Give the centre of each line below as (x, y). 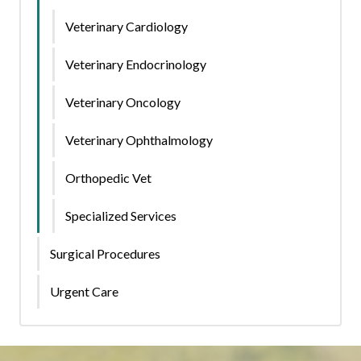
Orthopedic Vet (108, 178)
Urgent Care (84, 292)
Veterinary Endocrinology (136, 64)
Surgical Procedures (105, 254)
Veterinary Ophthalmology (139, 140)
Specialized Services (121, 216)
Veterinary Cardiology (127, 27)
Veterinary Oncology (123, 102)
